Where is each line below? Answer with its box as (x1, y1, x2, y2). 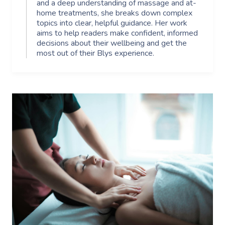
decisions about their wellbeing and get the (37, 37, 187, 49)
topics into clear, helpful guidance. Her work (37, 17, 187, 29)
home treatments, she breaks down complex (37, 7, 192, 19)
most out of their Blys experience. (37, 47, 154, 59)
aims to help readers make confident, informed (37, 27, 198, 39)
